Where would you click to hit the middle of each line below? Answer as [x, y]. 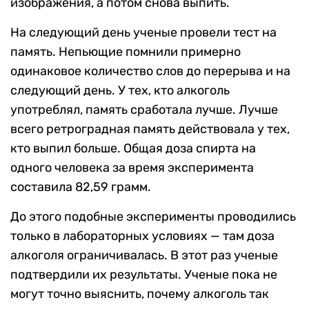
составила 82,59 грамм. [81, 187]
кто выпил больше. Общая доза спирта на [133, 149]
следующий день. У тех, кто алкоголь [120, 91]
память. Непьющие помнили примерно [126, 52]
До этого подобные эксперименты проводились [153, 217]
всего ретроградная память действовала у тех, [150, 129]
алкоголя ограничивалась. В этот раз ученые [144, 256]
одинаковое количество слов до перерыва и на [150, 71]
